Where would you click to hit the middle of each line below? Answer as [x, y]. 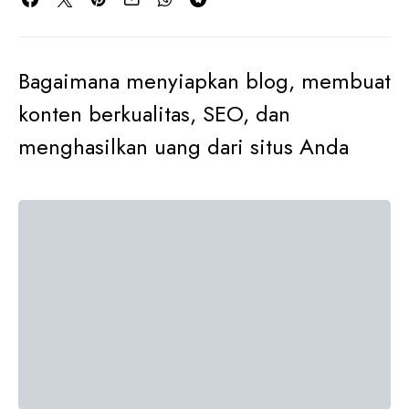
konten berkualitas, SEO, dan [154, 114]
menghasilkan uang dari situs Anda [184, 147]
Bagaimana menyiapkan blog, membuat [204, 81]
